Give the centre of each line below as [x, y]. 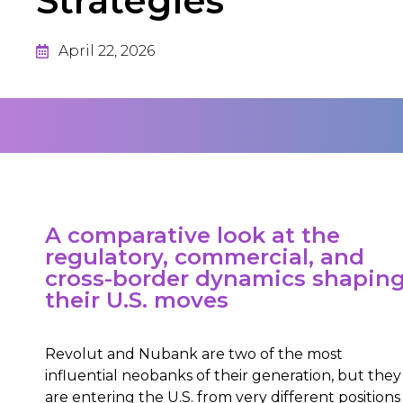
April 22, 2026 [107, 51]
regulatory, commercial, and [205, 257]
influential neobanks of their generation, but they [223, 376]
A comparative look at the [193, 235]
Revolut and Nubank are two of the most [194, 354]
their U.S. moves [137, 300]
